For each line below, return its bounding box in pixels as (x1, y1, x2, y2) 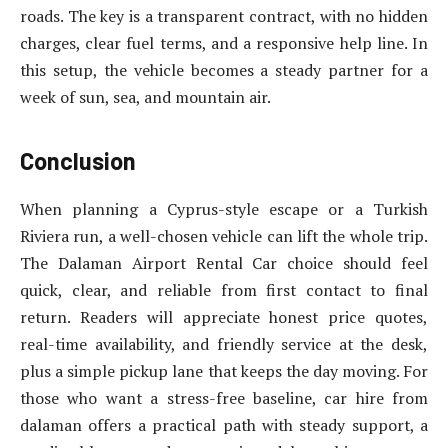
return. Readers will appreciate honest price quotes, (20, 306, 428, 329)
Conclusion (20, 146, 136, 176)
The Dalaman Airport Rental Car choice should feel (20, 252, 428, 275)
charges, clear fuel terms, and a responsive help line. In (20, 32, 428, 55)
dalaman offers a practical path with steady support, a (20, 414, 428, 437)
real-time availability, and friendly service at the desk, (20, 333, 428, 356)
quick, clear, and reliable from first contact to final (20, 279, 428, 302)
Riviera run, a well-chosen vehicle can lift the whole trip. (20, 225, 428, 248)
